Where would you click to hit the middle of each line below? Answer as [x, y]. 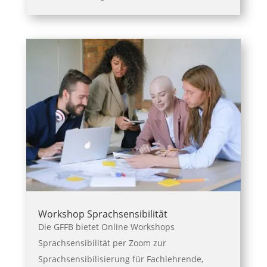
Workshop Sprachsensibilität [103, 214]
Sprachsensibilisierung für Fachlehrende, [120, 259]
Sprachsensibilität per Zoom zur [102, 243]
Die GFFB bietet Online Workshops [106, 226]
